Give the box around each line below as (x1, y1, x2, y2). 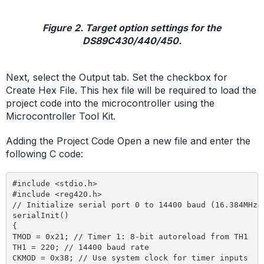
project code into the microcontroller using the (6, 97, 214, 110)
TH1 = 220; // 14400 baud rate (12, 242, 149, 252)
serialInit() (12, 210, 69, 220)
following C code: (6, 148, 83, 160)
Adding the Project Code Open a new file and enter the (6, 135, 250, 147)
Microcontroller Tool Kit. (6, 110, 115, 123)
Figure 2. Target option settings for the (42, 22, 222, 34)
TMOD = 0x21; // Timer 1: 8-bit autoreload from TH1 (12, 232, 248, 241)
